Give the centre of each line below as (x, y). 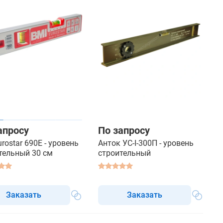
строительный (124, 153)
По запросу (124, 130)
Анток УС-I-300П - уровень (146, 143)
